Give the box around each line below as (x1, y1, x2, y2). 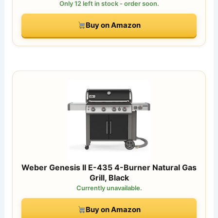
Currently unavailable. (76, 183, 142, 192)
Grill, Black (89, 172, 129, 182)
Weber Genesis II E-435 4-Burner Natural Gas (21, 162, 197, 172)
